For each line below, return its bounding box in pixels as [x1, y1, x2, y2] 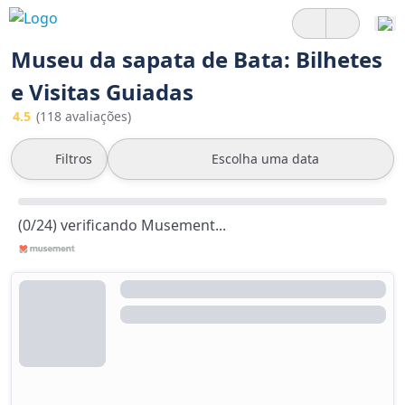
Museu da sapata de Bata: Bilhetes [11, 44, 382, 74]
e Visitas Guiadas [11, 77, 193, 107]
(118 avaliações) [36, 108, 131, 125]
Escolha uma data [212, 150, 319, 167]
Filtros [55, 150, 92, 167]
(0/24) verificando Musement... [18, 215, 226, 235]
